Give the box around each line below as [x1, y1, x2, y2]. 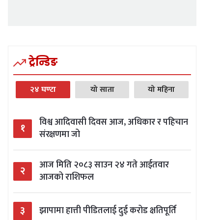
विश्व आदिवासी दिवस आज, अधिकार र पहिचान [39, 114, 188, 130]
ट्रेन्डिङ [28, 55, 57, 70]
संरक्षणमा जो [39, 127, 80, 142]
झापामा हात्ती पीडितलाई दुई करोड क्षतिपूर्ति [39, 203, 176, 219]
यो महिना [148, 82, 175, 96]
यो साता [90, 82, 114, 96]
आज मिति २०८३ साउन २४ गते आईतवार [39, 157, 169, 172]
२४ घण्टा [29, 82, 56, 96]
